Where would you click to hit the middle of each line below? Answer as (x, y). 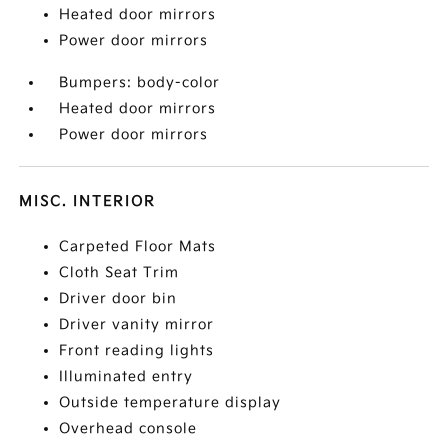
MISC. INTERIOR (88, 201)
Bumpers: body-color (140, 82)
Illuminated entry (126, 376)
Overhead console (128, 428)
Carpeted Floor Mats (138, 246)
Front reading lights (137, 350)
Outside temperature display (170, 402)
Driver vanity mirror (137, 324)
